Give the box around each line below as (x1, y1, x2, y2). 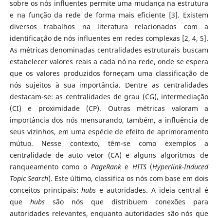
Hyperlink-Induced (152, 162, 209, 171)
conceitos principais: (9, 185, 82, 195)
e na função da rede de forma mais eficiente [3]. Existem (9, 10, 209, 19)
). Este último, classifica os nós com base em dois (48, 173, 209, 183)
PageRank (91, 162, 121, 171)
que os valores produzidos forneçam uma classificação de (9, 68, 209, 78)
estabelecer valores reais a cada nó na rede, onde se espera (9, 56, 209, 66)
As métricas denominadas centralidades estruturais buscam (9, 45, 209, 54)
